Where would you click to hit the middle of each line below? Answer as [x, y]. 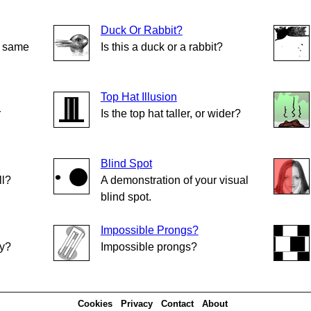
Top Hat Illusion [138, 96]
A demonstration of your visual [174, 180]
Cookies [95, 304]
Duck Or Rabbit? [141, 30]
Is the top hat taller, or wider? [170, 113]
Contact [177, 304]
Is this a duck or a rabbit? [161, 47]
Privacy [137, 304]
